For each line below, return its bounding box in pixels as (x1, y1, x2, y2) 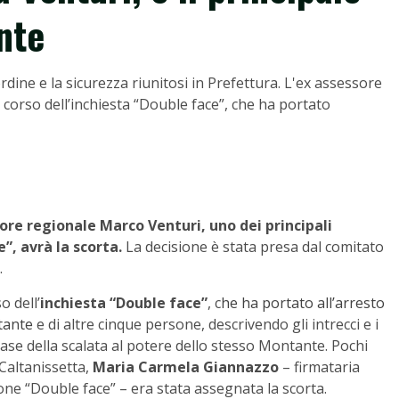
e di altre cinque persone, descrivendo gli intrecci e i (33, 314, 379, 334)
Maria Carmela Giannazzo (93, 357, 279, 377)
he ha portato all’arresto (221, 293, 385, 313)
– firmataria (279, 357, 360, 377)
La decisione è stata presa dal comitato (126, 237, 384, 256)
